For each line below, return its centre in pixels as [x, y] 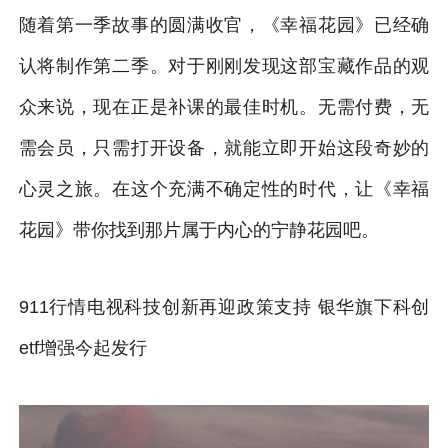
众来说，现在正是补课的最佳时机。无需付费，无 [224, 106]
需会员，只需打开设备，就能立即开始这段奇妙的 [224, 147]
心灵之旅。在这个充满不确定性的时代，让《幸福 [224, 188]
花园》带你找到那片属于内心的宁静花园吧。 [198, 229]
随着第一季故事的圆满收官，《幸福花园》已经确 [224, 24]
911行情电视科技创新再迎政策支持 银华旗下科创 [224, 306]
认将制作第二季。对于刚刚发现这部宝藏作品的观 [224, 65]
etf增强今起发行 [82, 347]
